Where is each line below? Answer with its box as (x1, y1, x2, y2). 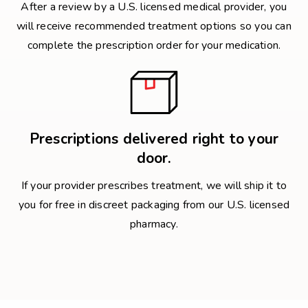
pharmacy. (130, 217, 178, 232)
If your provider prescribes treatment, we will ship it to (21, 178, 287, 194)
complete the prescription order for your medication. (27, 38, 281, 54)
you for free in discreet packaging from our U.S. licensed (18, 197, 290, 213)
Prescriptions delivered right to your (29, 129, 279, 149)
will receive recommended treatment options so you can (16, 19, 291, 34)
